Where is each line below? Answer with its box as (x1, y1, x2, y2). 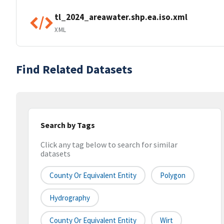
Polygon (160, 170, 185, 180)
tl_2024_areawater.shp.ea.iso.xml (54, 11, 187, 22)
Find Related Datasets (16, 61, 132, 77)
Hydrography (49, 193, 90, 203)
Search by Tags (40, 120, 95, 130)
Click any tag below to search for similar (40, 139, 177, 150)
